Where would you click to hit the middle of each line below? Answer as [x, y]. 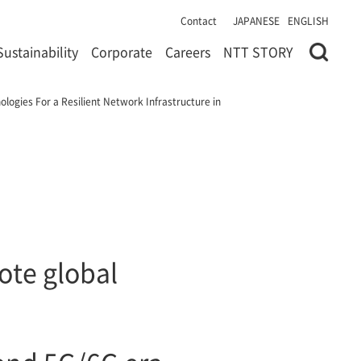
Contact [199, 21]
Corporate [122, 52]
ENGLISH [308, 21]
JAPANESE [256, 21]
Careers [188, 52]
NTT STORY [258, 52]
